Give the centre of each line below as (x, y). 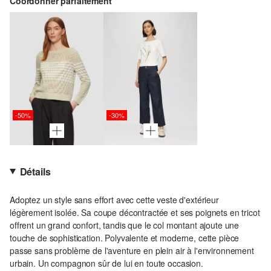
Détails (35, 171)
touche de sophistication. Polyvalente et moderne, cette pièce (125, 237)
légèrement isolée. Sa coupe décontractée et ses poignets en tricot (135, 212)
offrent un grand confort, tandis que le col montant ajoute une (125, 225)
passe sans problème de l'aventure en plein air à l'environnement (132, 250)
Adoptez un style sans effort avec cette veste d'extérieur (114, 199)
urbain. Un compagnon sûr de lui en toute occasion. (106, 263)
